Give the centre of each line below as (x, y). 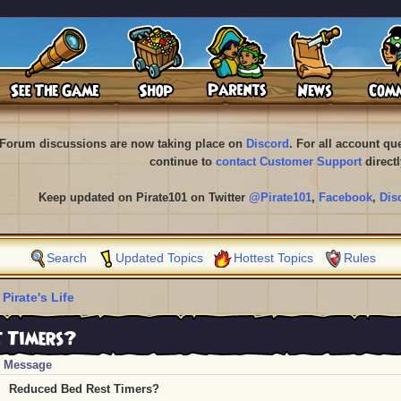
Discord (267, 144)
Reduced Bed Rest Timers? (84, 389)
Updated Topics (159, 258)
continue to (182, 162)
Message (28, 365)
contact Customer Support (288, 162)
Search (67, 258)
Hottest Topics (273, 258)
